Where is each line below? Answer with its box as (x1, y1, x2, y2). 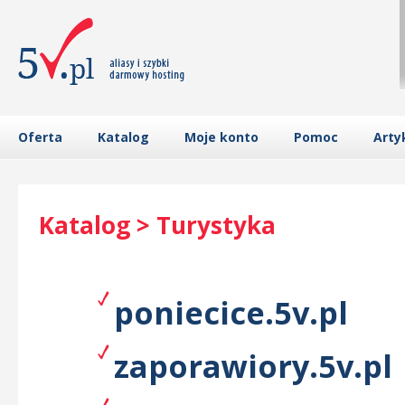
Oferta (18, 128, 62, 146)
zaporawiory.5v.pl (114, 344, 392, 387)
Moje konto (184, 128, 259, 146)
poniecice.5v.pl (114, 291, 348, 334)
